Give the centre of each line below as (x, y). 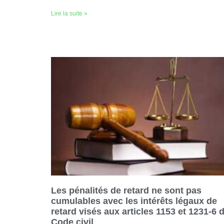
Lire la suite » (69, 13)
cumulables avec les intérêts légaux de (134, 201)
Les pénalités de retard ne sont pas (126, 191)
